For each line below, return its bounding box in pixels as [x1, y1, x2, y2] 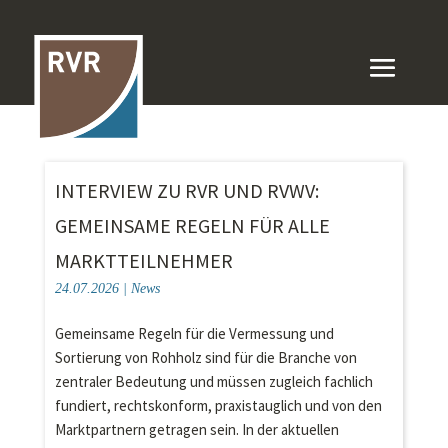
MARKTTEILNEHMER [54, 248, 233, 273]
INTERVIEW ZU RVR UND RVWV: [54, 178, 319, 203]
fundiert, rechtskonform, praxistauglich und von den [54, 396, 382, 415]
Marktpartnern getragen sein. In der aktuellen [54, 420, 339, 439]
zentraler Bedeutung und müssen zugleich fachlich [54, 372, 373, 391]
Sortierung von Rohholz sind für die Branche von [54, 348, 357, 367]
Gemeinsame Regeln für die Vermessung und [54, 324, 334, 343]
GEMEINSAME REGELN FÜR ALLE [54, 213, 330, 238]
